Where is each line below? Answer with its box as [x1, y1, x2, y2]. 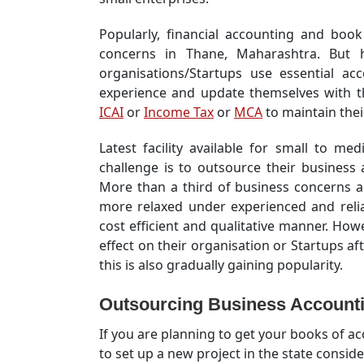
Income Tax [144, 103, 214, 121]
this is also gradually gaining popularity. [99, 256, 343, 274]
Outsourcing [99, 294, 208, 314]
